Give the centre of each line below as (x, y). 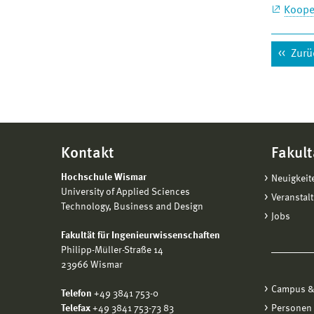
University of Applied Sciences (125, 192)
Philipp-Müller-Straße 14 (112, 250)
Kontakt (88, 153)
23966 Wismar (92, 265)
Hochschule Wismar (104, 177)
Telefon (76, 294)
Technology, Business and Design (132, 207)
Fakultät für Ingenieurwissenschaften (141, 235)
